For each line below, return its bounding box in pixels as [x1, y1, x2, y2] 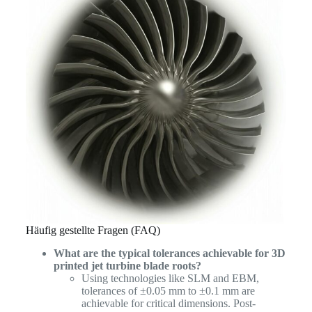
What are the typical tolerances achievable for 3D [53, 247, 286, 259]
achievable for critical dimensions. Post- [81, 297, 256, 309]
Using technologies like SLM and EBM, [81, 272, 259, 284]
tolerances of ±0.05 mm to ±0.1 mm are [81, 284, 255, 297]
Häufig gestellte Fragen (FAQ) [25, 224, 160, 236]
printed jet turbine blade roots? [53, 259, 201, 272]
